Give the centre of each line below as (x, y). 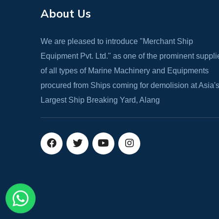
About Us (66, 13)
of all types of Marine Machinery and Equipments (125, 70)
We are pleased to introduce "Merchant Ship (117, 41)
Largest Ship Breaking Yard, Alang (100, 100)
